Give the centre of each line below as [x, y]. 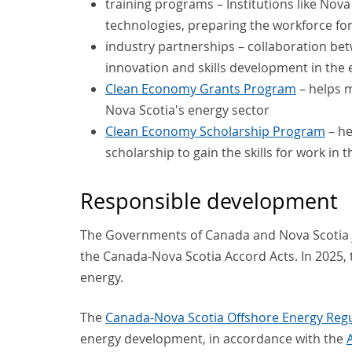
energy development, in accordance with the [213, 339]
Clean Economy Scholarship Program [215, 131]
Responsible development [209, 200]
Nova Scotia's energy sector [187, 110]
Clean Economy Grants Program [201, 88]
